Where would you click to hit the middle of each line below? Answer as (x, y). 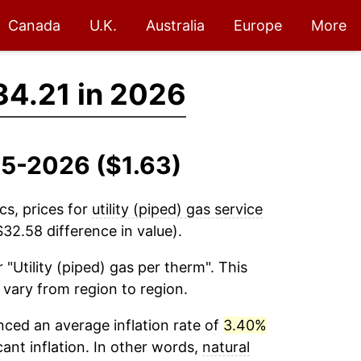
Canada (34, 25)
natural (226, 347)
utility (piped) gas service (177, 209)
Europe (258, 25)
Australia (175, 25)
